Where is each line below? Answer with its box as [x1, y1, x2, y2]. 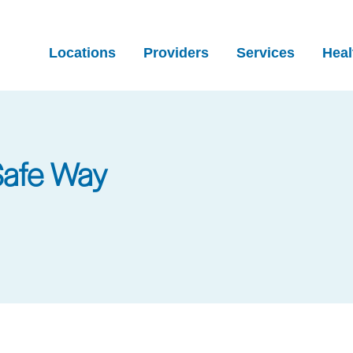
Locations [49, 45, 116, 61]
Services [236, 45, 295, 61]
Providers [143, 45, 209, 61]
